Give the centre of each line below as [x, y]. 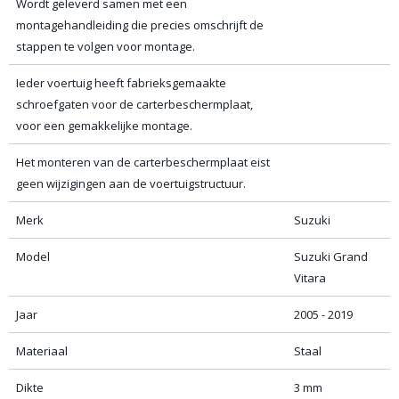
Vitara [310, 278]
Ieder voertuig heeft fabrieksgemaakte [121, 83]
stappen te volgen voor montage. [106, 46]
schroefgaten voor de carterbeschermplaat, [134, 104]
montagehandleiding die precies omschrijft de [140, 25]
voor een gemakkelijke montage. [104, 126]
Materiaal [42, 351]
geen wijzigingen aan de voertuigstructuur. [131, 183]
